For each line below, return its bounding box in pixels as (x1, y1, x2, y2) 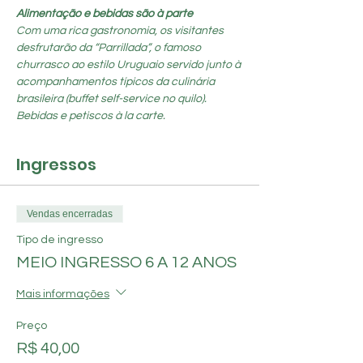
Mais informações (16, 288, 109, 300)
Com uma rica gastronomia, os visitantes (16, 25, 226, 36)
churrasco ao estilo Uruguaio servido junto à (16, 59, 243, 70)
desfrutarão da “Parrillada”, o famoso (16, 42, 203, 53)
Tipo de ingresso (16, 234, 103, 246)
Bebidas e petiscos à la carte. (16, 110, 165, 122)
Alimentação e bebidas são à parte (16, 8, 193, 19)
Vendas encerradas (27, 208, 113, 220)
